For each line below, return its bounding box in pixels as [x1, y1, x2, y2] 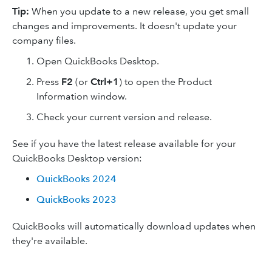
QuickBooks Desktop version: [12, 152, 142, 164]
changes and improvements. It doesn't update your [12, 20, 237, 32]
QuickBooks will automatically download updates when [12, 220, 256, 232]
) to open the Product [119, 76, 212, 87]
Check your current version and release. [36, 111, 212, 123]
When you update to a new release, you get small [29, 5, 249, 17]
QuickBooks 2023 [36, 194, 117, 205]
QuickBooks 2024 [36, 173, 117, 185]
